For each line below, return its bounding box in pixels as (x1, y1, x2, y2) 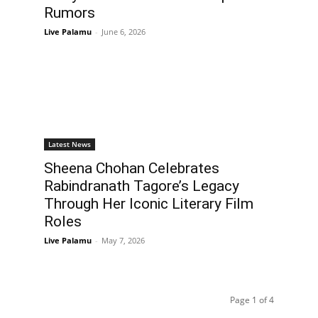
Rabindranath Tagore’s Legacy (44, 177, 239, 194)
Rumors (44, 4, 95, 21)
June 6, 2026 (102, 26, 146, 37)
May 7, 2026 (102, 234, 145, 246)
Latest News (48, 138, 91, 149)
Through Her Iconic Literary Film (44, 194, 253, 212)
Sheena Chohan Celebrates (44, 159, 219, 177)
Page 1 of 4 (230, 293, 274, 306)
